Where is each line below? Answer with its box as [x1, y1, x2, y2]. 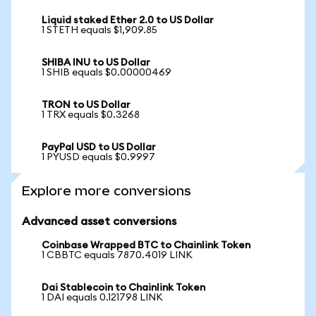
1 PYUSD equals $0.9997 [42, 152, 155, 162]
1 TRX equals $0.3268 [42, 110, 140, 120]
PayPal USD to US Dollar [42, 142, 156, 152]
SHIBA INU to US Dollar [42, 58, 150, 68]
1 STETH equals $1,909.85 [42, 25, 157, 35]
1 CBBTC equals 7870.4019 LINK [42, 250, 193, 260]
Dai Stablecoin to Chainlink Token [42, 283, 205, 293]
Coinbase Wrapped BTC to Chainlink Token [42, 241, 250, 250]
